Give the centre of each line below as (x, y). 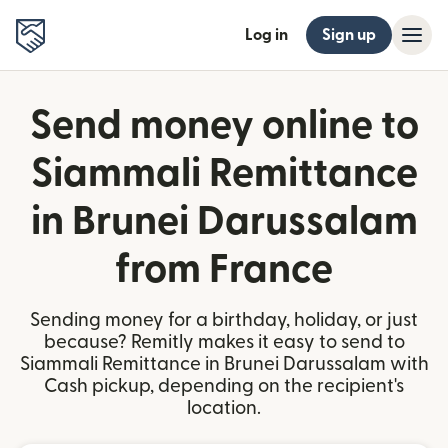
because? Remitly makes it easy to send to (224, 342)
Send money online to (224, 126)
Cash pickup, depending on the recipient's (224, 386)
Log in (266, 35)
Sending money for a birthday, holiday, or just (224, 320)
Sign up (349, 35)
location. (224, 408)
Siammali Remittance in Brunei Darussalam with (224, 364)
